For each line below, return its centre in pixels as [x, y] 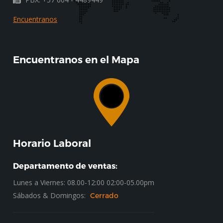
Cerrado [105, 195]
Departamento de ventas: [65, 165]
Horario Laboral [52, 143]
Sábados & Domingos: [51, 195]
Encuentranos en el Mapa [76, 59]
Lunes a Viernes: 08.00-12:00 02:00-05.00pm [84, 182]
